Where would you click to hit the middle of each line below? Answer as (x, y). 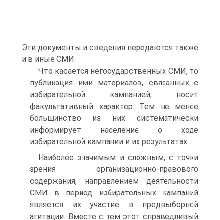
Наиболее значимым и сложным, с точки (118, 157)
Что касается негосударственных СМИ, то (118, 71)
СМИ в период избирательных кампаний (114, 193)
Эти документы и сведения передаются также (110, 47)
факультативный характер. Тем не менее (114, 106)
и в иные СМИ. (49, 59)
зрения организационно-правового (114, 169)
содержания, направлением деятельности (114, 181)
